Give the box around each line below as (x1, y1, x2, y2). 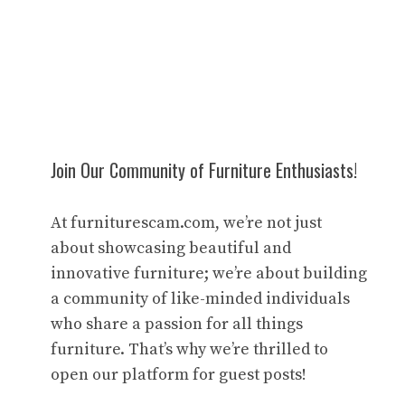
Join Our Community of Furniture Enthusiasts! (51, 156, 357, 184)
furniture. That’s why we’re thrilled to (51, 339, 328, 361)
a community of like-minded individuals (51, 288, 350, 310)
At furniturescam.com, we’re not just (51, 212, 322, 234)
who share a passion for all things (51, 314, 303, 335)
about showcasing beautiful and (51, 238, 291, 259)
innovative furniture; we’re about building (51, 263, 367, 285)
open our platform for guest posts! (51, 364, 306, 386)
